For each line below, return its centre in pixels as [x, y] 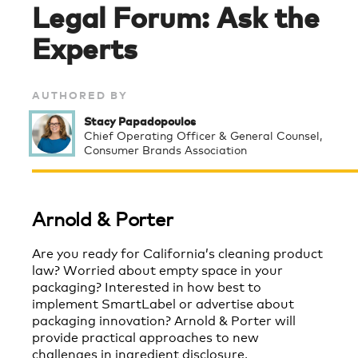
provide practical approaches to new [145, 336]
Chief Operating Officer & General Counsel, [203, 135]
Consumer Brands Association [165, 149]
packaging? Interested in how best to [147, 286]
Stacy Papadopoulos [140, 121]
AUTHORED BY [80, 95]
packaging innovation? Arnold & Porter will [164, 320]
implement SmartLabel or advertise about [163, 303]
